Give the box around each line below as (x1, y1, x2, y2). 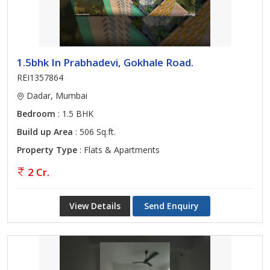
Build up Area (17, 126, 73, 137)
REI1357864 (17, 72, 63, 83)
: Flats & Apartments (77, 144, 160, 155)
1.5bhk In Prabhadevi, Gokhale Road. (17, 55, 193, 69)
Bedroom (17, 108, 55, 119)
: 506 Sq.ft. (73, 126, 116, 137)
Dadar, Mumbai (24, 90, 87, 101)
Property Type (17, 144, 77, 155)
